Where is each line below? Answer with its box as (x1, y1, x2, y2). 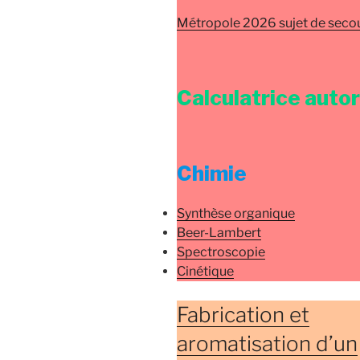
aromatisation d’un (177, 330, 358, 356)
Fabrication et (177, 301, 309, 327)
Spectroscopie (177, 243, 265, 260)
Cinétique (177, 263, 234, 279)
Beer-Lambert (177, 224, 261, 240)
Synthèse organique (177, 205, 295, 221)
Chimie (177, 161, 247, 186)
